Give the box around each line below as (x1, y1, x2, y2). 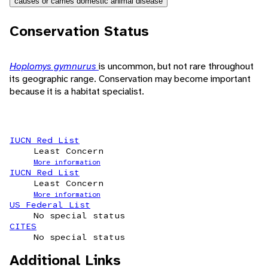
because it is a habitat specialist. (10, 85, 144, 98)
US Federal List (10, 199, 90, 211)
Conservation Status (10, 22, 149, 41)
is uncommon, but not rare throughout (99, 60, 254, 73)
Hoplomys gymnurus (10, 60, 99, 73)
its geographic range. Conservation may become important (10, 72, 251, 86)
